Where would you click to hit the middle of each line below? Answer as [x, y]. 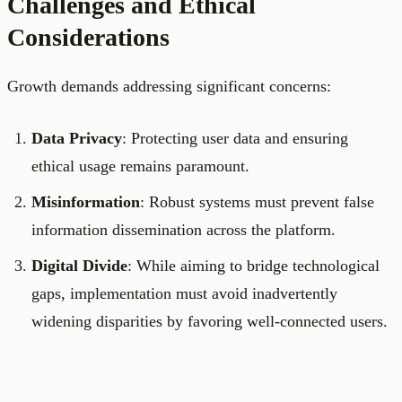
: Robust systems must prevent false [257, 202]
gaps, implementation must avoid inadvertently [184, 294]
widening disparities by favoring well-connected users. [210, 322]
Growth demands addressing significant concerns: [169, 87]
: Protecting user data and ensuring [235, 139]
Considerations [88, 38]
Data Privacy [77, 139]
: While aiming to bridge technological [253, 266]
